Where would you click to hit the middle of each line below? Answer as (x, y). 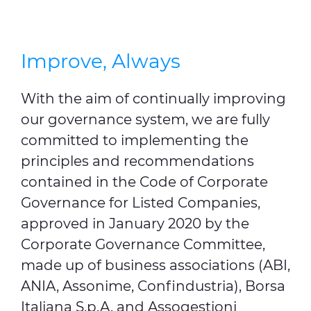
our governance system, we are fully (145, 119)
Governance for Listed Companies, (141, 203)
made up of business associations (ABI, (155, 265)
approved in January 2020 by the (135, 224)
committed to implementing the (135, 140)
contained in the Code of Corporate (144, 182)
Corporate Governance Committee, (143, 244)
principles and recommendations (137, 161)
